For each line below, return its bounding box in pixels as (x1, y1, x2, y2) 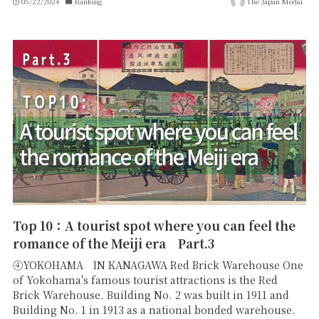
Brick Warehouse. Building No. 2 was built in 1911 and (12, 287, 289, 302)
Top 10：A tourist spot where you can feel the (12, 216, 296, 235)
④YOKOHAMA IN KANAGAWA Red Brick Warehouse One (12, 257, 303, 272)
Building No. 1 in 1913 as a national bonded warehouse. (12, 302, 296, 317)
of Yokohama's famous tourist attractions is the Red (12, 272, 278, 287)
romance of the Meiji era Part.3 (12, 234, 214, 253)
